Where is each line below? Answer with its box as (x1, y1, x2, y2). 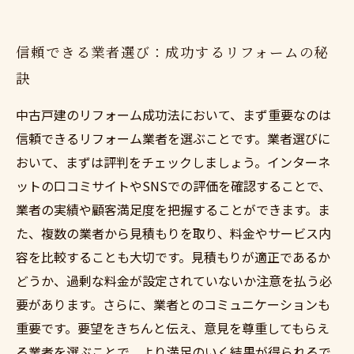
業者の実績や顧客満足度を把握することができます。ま (16, 200, 330, 219)
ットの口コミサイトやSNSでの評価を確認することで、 (16, 176, 331, 195)
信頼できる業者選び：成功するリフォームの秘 (16, 43, 330, 61)
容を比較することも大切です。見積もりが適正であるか (16, 247, 330, 266)
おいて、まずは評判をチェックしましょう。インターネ (16, 153, 330, 171)
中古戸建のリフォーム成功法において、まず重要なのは (16, 105, 331, 124)
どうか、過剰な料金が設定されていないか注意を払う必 (16, 271, 332, 290)
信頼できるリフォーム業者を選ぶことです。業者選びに (16, 129, 330, 148)
